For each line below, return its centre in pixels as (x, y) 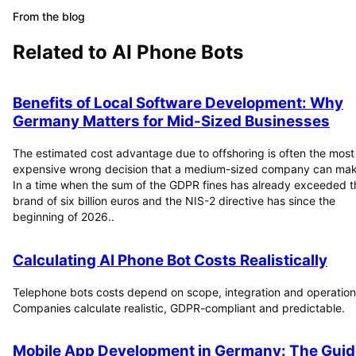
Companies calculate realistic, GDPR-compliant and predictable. (179, 308)
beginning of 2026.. (64, 217)
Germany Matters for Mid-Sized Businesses (171, 122)
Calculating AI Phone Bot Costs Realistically (170, 260)
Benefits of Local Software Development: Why (178, 103)
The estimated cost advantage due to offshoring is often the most (184, 153)
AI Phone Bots (178, 52)
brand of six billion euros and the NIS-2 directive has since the (174, 201)
